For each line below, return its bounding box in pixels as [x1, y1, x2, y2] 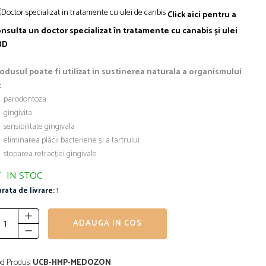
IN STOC [4, 168, 42, 185]
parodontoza [4, 93, 46, 107]
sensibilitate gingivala [4, 120, 75, 134]
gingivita [4, 106, 32, 121]
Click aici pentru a [167, 8, 236, 22]
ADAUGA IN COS [73, 217, 142, 231]
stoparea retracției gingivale [4, 147, 97, 161]
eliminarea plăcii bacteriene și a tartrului [4, 134, 140, 148]
